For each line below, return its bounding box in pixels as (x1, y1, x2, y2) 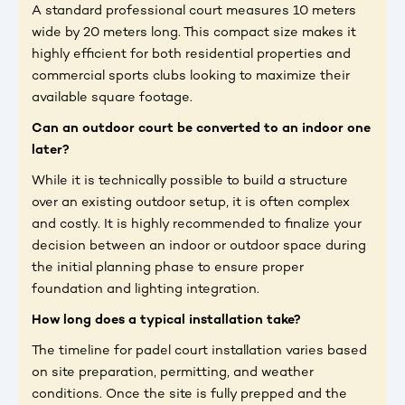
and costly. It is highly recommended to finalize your (32, 218, 362, 231)
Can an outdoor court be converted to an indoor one (32, 122, 371, 136)
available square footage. (32, 91, 193, 105)
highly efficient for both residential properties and (32, 48, 351, 61)
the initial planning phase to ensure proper (32, 261, 304, 275)
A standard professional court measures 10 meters (32, 5, 356, 18)
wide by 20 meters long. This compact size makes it (32, 26, 356, 40)
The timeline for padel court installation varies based (32, 344, 367, 358)
